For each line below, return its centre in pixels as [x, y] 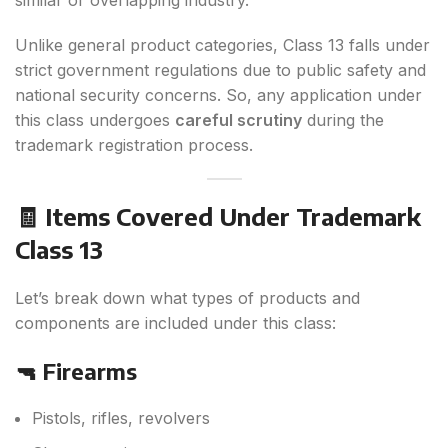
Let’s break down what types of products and [187, 298]
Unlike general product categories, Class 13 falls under [222, 45]
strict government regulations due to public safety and [220, 70]
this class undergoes [95, 120]
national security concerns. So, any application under [218, 95]
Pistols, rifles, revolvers [121, 418]
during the [343, 120]
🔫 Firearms [76, 371]
